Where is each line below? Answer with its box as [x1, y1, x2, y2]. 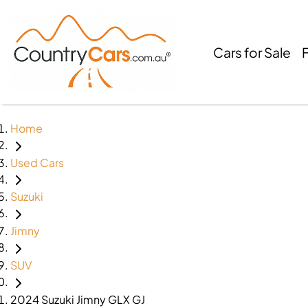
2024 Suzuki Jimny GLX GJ [10, 291, 145, 307]
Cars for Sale [213, 43, 291, 60]
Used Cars [10, 155, 64, 170]
